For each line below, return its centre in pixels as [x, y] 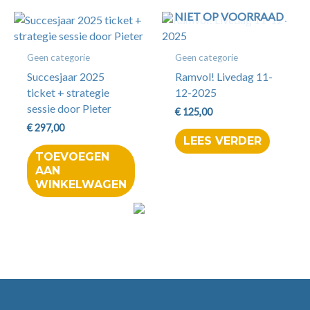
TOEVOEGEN [73, 157]
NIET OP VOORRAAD [229, 17]
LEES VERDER [223, 141]
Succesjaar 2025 [66, 77]
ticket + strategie [69, 93]
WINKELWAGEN [81, 185]
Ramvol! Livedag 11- [224, 77]
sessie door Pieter [70, 109]
